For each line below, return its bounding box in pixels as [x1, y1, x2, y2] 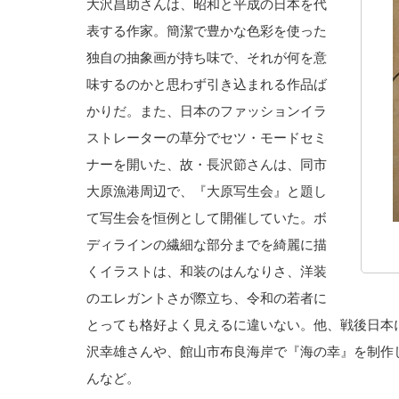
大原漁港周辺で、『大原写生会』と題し [86, 183, 327, 199]
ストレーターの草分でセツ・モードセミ [86, 129, 327, 145]
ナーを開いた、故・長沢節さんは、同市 [86, 156, 327, 172]
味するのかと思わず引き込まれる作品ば [86, 76, 327, 92]
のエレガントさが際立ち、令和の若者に [86, 289, 327, 305]
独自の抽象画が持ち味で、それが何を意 [86, 49, 327, 65]
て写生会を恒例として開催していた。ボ [86, 209, 327, 225]
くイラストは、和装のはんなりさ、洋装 [86, 263, 327, 279]
